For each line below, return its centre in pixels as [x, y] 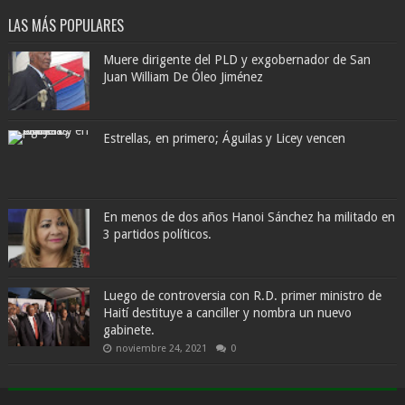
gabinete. [128, 330]
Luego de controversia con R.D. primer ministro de [242, 296]
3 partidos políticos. [157, 234]
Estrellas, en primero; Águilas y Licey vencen [224, 138]
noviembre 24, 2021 [161, 348]
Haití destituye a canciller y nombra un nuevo [227, 313]
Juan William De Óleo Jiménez [183, 77]
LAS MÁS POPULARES [66, 25]
